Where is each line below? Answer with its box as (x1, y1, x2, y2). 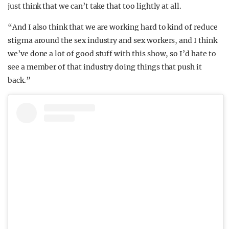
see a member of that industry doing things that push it (8, 62, 202, 72)
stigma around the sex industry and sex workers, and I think (8, 36, 217, 45)
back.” (8, 76, 31, 85)
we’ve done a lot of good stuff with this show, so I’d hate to (8, 49, 216, 59)
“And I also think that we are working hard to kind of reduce (8, 22, 218, 32)
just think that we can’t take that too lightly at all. (8, 2, 181, 11)
